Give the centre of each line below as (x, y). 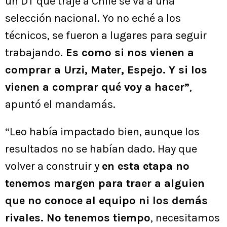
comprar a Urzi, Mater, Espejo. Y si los (106, 70)
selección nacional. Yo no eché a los (93, 18)
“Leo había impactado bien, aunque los (102, 131)
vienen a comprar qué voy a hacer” (97, 87)
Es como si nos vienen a (128, 52)
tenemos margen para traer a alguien (105, 183)
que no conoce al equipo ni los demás (106, 200)
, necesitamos (185, 218)
